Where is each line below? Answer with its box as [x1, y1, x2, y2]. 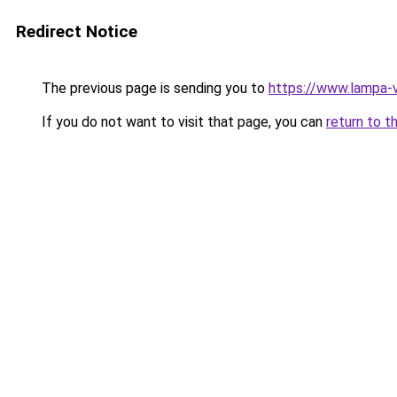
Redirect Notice [16, 21, 137, 42]
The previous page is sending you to [38, 80, 269, 97]
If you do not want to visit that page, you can [38, 113, 326, 130]
